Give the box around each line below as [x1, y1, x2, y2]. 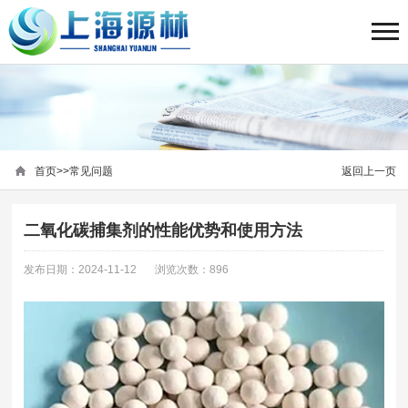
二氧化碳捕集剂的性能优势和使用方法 [24, 221, 303, 240]
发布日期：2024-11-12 [24, 263, 138, 277]
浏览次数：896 [155, 263, 229, 277]
